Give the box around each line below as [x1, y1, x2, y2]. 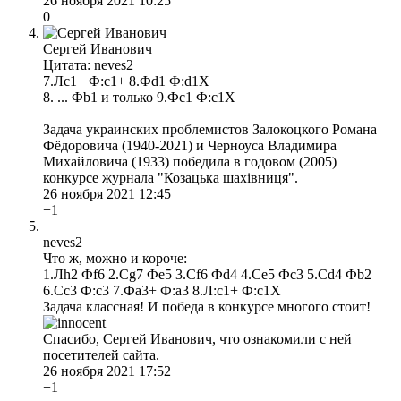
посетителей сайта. [43, 346, 159, 363]
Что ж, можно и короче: [43, 250, 187, 266]
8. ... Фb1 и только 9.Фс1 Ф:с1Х [43, 89, 239, 105]
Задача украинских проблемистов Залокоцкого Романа [43, 121, 377, 137]
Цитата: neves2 [43, 56, 133, 73]
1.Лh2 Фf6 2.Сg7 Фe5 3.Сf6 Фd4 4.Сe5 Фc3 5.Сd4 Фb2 [43, 266, 371, 282]
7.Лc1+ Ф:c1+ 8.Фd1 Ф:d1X [43, 73, 209, 89]
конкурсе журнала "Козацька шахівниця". [43, 169, 298, 185]
